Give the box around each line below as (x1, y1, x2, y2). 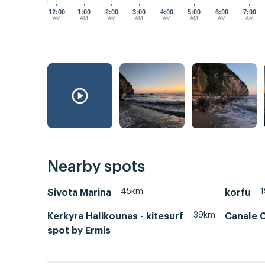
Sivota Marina (47, 188, 111, 198)
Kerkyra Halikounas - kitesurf (47, 211, 183, 221)
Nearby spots (47, 159, 145, 174)
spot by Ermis (47, 225, 111, 235)
